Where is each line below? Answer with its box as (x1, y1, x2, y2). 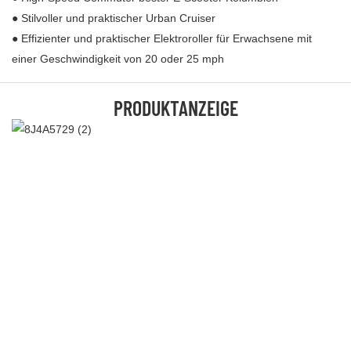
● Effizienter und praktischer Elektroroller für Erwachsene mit (12, 31, 312, 45)
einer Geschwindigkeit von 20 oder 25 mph (12, 52, 224, 65)
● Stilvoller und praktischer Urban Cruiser (12, 11, 215, 24)
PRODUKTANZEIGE (113, 96, 238, 121)
